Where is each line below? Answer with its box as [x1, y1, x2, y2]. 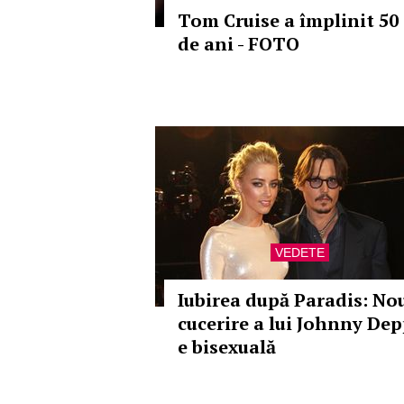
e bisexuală [178, 335, 276, 359]
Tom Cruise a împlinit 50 [178, 8, 399, 32]
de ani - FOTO [178, 32, 299, 56]
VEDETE [274, 245, 325, 260]
